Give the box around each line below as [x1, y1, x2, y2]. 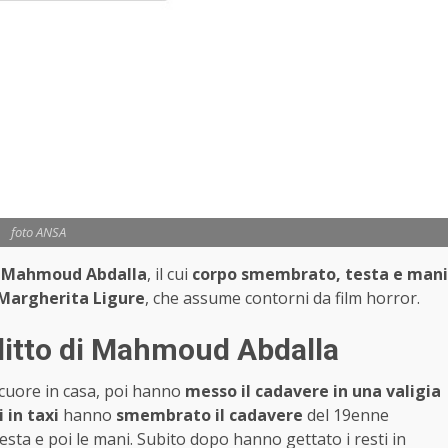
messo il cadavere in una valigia [185, 379, 441, 402]
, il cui [147, 262, 192, 285]
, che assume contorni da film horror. [145, 286, 420, 309]
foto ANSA [11, 222, 67, 241]
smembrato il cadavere [116, 403, 303, 426]
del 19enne [303, 403, 389, 426]
